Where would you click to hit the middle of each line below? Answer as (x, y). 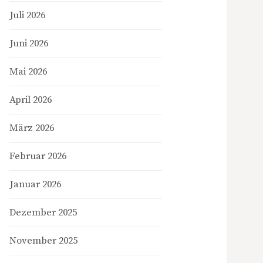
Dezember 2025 (43, 213)
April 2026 (31, 100)
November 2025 (43, 241)
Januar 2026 (35, 185)
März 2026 (32, 128)
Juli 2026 (27, 16)
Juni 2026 (29, 44)
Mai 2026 (28, 72)
